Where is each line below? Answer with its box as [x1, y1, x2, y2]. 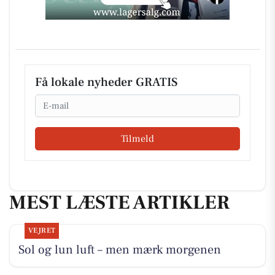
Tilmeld [121, 132, 154, 145]
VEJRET [28, 226, 56, 236]
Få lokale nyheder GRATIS [35, 74, 177, 91]
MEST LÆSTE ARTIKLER [9, 189, 230, 215]
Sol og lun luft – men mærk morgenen [18, 242, 221, 258]
